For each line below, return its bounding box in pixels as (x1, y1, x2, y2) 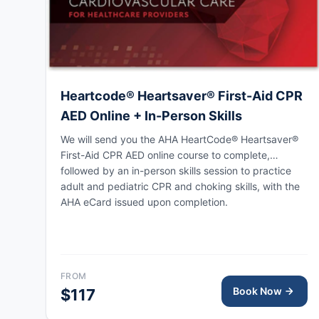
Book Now (233, 284, 283, 297)
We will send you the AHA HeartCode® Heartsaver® (61, 132, 298, 145)
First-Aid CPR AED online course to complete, (61, 148, 270, 161)
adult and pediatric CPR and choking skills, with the (61, 179, 300, 192)
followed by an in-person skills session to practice (61, 164, 291, 177)
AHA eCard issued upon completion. (61, 195, 228, 208)
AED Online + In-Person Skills (61, 108, 242, 123)
